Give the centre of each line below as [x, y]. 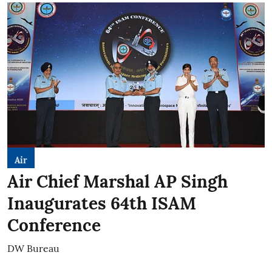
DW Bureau [33, 248]
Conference [54, 225]
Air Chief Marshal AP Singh [117, 181]
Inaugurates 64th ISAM [102, 203]
